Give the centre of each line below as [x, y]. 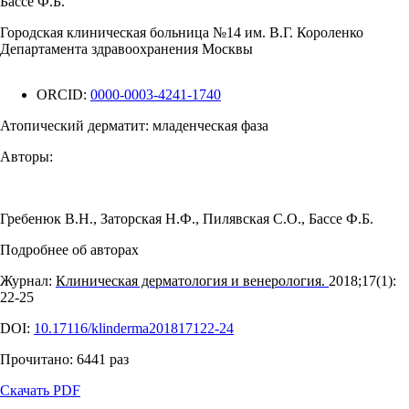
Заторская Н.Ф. [148, 219]
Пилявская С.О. [252, 219]
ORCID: [63, 94]
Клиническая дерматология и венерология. [192, 281]
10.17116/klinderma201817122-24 [134, 328]
